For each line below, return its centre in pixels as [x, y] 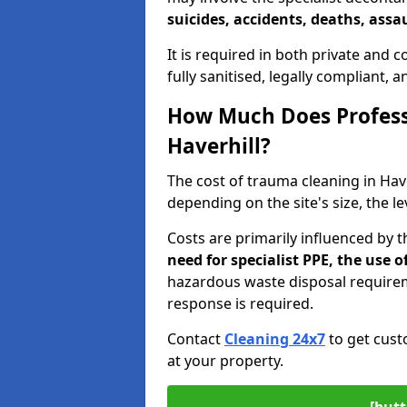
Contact [196, 339]
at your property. [225, 361]
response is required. [240, 303]
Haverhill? [219, 146]
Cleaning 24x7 [275, 339]
